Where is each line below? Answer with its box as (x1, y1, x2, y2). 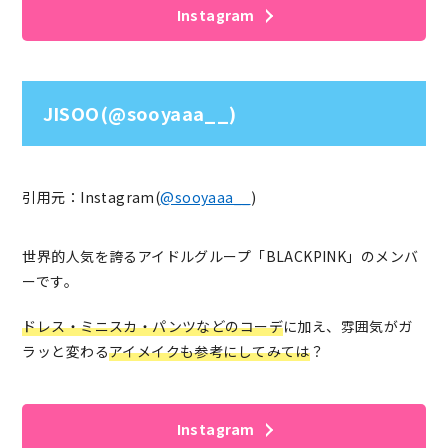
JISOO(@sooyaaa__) (42, 99, 237, 126)
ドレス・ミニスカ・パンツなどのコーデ (22, 316, 283, 337)
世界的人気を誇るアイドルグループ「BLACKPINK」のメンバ (22, 246, 419, 267)
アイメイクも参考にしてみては (108, 341, 310, 362)
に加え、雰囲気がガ (282, 316, 413, 337)
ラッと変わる (22, 341, 109, 362)
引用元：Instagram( (22, 187, 161, 208)
